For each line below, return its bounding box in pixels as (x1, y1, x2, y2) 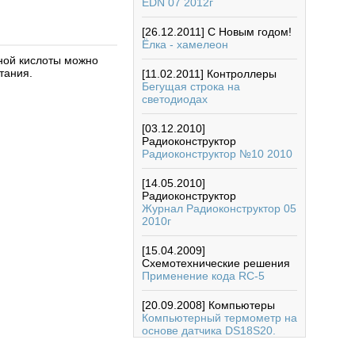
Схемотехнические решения (142, 257, 290, 269)
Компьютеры (208, 299, 275, 311)
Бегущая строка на (142, 80, 240, 93)
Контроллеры (207, 67, 277, 80)
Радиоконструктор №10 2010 (142, 147, 292, 160)
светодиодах (142, 93, 208, 105)
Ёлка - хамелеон (142, 38, 228, 51)
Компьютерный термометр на (142, 311, 297, 324)
